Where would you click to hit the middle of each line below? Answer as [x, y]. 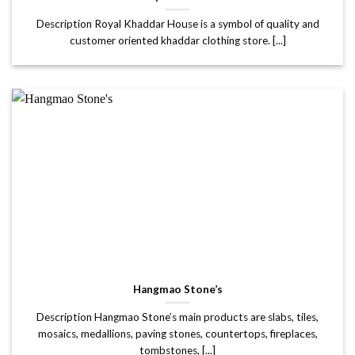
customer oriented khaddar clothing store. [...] [177, 40]
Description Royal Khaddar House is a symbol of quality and [177, 23]
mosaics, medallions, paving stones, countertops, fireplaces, [177, 333]
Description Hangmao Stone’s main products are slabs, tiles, [177, 317]
